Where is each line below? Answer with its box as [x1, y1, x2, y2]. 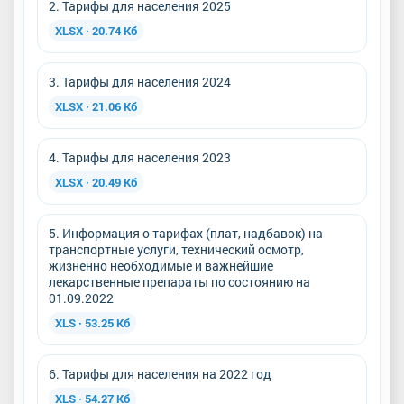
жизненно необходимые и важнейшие [49, 256, 273, 274]
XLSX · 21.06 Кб [55, 97, 137, 115]
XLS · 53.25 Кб [55, 314, 130, 331]
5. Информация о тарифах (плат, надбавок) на [49, 224, 323, 242]
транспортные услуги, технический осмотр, [49, 240, 304, 258]
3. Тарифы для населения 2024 [49, 72, 231, 90]
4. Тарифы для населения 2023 [49, 148, 231, 166]
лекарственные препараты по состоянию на [49, 272, 310, 290]
